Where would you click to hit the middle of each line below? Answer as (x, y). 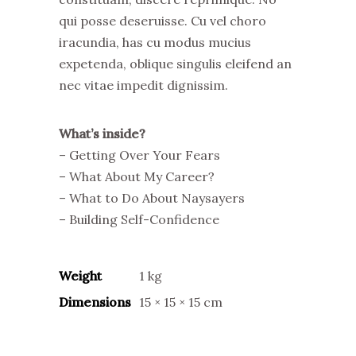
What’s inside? (102, 133)
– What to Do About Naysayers (152, 198)
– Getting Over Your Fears (139, 155)
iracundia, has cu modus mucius (155, 42)
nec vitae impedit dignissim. (143, 85)
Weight (80, 276)
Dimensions (95, 302)
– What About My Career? (137, 176)
